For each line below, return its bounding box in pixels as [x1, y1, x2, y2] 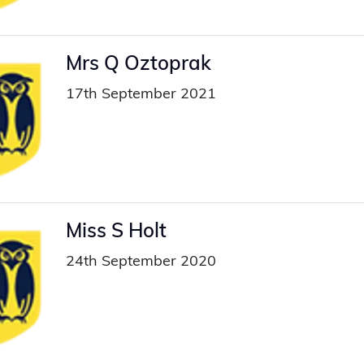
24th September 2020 [65, 251, 216, 271]
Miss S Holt [65, 218, 167, 243]
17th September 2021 [65, 83, 216, 102]
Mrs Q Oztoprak [65, 50, 211, 75]
